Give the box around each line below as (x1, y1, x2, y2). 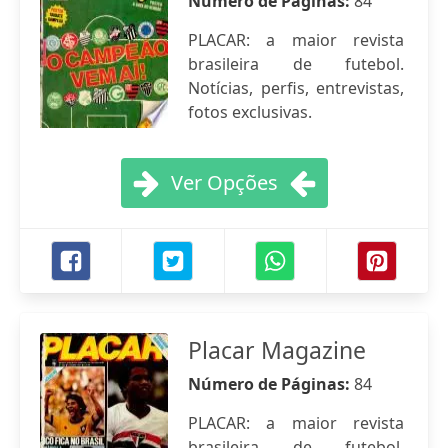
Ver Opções (170, 169, 278, 196)
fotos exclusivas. (188, 101, 312, 123)
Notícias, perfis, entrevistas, (188, 77, 404, 99)
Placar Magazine (188, 334, 366, 366)
